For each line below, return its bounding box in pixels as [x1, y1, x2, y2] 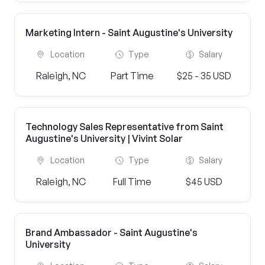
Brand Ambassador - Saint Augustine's [25, 227, 198, 238]
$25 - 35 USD [176, 70, 231, 82]
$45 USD [185, 176, 222, 188]
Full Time [113, 176, 152, 188]
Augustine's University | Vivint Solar [25, 132, 183, 144]
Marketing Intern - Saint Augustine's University [25, 27, 232, 38]
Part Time [111, 70, 154, 82]
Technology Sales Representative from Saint [25, 121, 224, 132]
